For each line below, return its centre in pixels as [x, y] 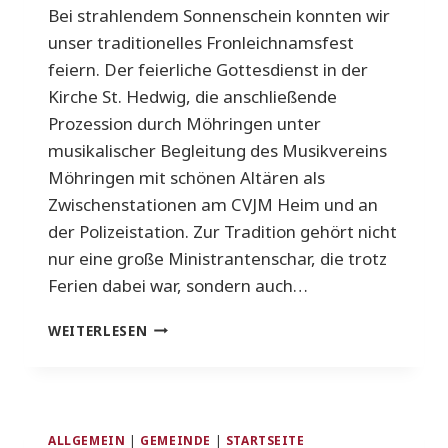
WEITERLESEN [98, 330]
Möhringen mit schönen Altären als [186, 177]
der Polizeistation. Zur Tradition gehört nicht [222, 231]
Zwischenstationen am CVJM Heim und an [213, 204]
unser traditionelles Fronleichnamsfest [201, 42]
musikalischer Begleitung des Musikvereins [217, 150]
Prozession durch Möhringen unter [184, 123]
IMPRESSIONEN [203, 325]
